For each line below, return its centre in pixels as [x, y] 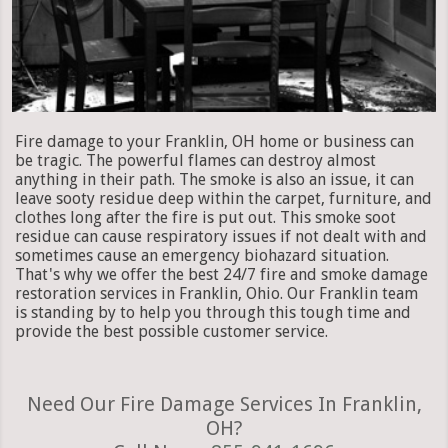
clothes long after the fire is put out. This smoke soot [205, 217]
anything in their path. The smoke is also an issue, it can [214, 179]
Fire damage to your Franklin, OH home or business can [214, 141]
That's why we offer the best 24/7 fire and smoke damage [221, 274]
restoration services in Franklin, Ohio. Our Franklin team [216, 293]
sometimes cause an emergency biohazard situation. [202, 255]
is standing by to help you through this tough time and [213, 312]
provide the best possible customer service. [171, 331]
